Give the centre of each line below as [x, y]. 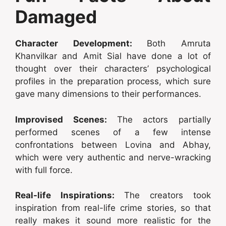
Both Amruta [179, 44]
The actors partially [164, 119]
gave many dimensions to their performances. [108, 94]
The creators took [167, 195]
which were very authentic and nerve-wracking [113, 157]
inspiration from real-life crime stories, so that [113, 208]
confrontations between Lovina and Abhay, [113, 145]
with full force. [44, 170]
